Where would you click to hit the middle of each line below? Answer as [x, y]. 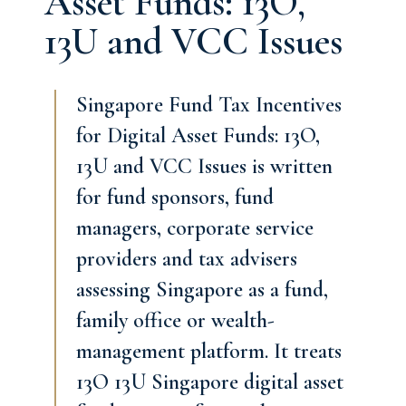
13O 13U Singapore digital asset [210, 382]
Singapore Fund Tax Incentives [209, 105]
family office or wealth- [175, 320]
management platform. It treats [209, 351]
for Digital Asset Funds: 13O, [198, 135]
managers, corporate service [195, 228]
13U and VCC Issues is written [204, 166]
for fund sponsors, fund [175, 197]
